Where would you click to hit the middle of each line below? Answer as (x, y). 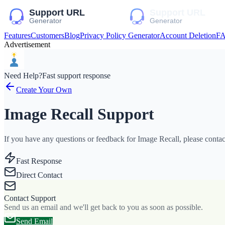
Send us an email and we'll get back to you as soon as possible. (103, 207)
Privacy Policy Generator (120, 35)
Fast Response (39, 161)
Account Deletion (188, 35)
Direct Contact (39, 175)
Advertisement (27, 44)
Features (17, 35)
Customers (47, 35)
